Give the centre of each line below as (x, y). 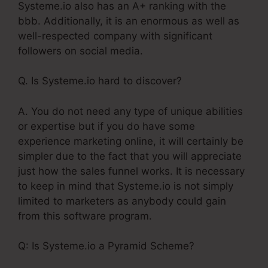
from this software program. (85, 216)
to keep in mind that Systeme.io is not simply (126, 186)
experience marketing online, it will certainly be (131, 141)
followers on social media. (80, 51)
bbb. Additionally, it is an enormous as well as (129, 21)
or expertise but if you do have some (106, 126)
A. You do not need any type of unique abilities (130, 111)
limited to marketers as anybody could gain (122, 201)
